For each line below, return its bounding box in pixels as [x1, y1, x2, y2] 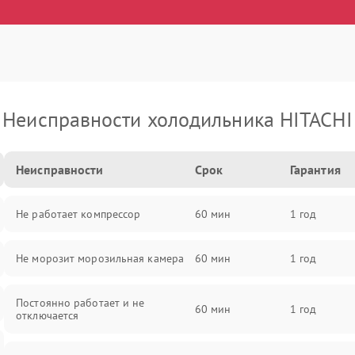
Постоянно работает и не [16, 296, 145, 310]
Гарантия [289, 162, 341, 177]
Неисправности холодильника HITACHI [2, 106, 353, 132]
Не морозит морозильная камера [16, 251, 185, 265]
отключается [16, 308, 79, 323]
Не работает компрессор [16, 207, 141, 221]
